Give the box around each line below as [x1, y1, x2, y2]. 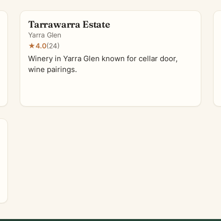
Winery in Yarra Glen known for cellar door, [28, 54, 178, 63]
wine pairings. [28, 65, 77, 74]
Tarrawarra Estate [28, 18, 110, 30]
